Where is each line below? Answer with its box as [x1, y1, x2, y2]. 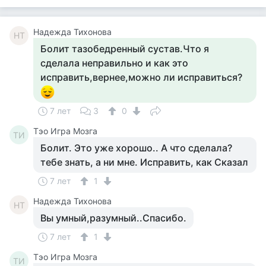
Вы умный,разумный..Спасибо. [40, 212, 186, 224]
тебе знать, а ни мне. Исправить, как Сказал [40, 156, 248, 168]
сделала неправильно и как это [40, 57, 188, 69]
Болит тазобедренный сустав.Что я [40, 43, 209, 55]
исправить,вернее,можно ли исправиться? [40, 71, 242, 83]
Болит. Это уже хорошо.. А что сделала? [40, 142, 232, 154]
